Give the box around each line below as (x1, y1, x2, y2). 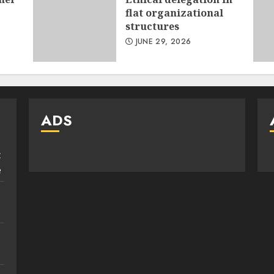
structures (125, 19, 179, 33)
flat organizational (125, 6, 223, 20)
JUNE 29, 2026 (133, 35, 191, 47)
